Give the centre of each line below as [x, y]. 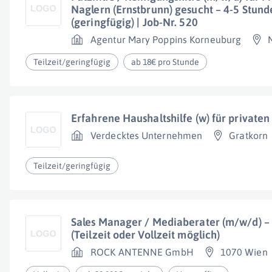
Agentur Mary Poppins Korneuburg [166, 39]
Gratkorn [249, 135]
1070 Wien [244, 252]
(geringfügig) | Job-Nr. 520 [134, 22]
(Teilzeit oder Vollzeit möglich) [146, 235]
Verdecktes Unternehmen [147, 135]
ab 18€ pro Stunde [165, 62]
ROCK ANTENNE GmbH [142, 252]
